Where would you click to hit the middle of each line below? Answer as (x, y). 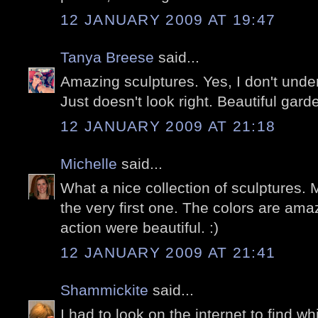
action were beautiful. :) (139, 228)
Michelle (89, 163)
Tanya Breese (107, 57)
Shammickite (104, 290)
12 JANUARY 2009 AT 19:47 (168, 19)
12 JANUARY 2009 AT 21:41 (168, 252)
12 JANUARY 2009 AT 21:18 (168, 126)
